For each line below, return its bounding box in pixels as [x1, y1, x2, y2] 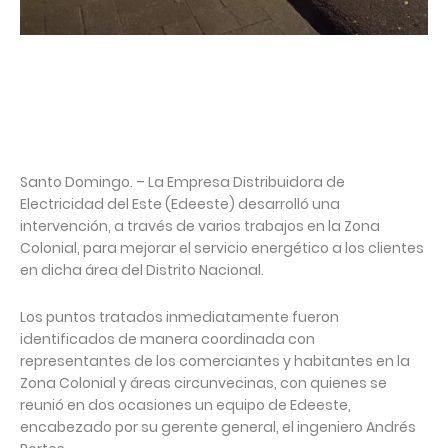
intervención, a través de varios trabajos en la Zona [20, 216, 380, 237]
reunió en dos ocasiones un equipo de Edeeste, [20, 395, 351, 416]
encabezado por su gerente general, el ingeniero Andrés [20, 417, 416, 438]
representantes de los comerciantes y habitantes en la [20, 351, 410, 372]
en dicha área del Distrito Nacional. [20, 260, 267, 281]
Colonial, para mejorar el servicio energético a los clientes [20, 238, 424, 259]
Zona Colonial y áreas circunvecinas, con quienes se [20, 373, 387, 394]
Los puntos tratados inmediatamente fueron [20, 307, 339, 328]
